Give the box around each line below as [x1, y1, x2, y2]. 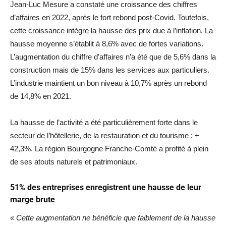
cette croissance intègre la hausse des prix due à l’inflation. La [10, 26, 213, 35]
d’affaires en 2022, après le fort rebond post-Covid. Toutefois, [10, 13, 209, 22]
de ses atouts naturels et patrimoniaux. [10, 157, 137, 166]
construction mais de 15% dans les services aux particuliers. [10, 66, 209, 75]
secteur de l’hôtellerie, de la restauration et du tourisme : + [10, 131, 199, 140]
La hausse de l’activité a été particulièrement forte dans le [10, 118, 198, 127]
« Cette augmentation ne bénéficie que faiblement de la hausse [10, 213, 215, 222]
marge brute [10, 195, 55, 205]
